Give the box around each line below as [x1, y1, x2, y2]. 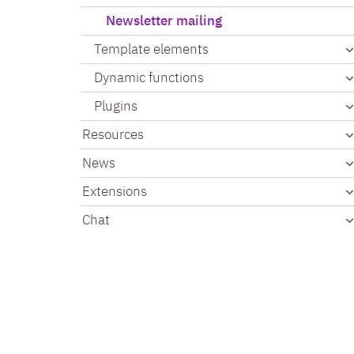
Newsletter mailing [106, 11, 222, 29]
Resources [82, 125, 144, 143]
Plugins [94, 96, 137, 115]
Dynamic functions [94, 68, 204, 86]
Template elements [94, 40, 209, 58]
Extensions [82, 182, 147, 200]
